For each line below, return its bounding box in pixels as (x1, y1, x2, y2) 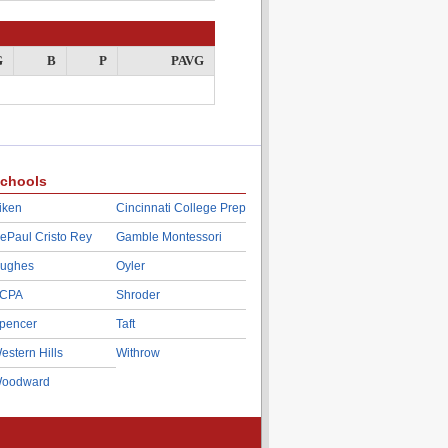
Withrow (115, 346, 160, 360)
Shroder (115, 288, 160, 302)
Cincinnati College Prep (115, 201, 246, 215)
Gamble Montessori (115, 230, 222, 244)
